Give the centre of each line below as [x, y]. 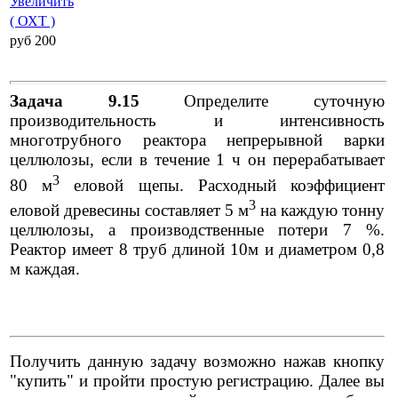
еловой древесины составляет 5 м [129, 210]
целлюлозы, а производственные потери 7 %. [197, 229]
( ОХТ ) [32, 21]
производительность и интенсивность [197, 121]
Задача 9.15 [75, 101]
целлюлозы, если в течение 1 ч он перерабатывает [197, 160]
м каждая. [45, 268]
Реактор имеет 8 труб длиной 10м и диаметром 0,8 [197, 249]
